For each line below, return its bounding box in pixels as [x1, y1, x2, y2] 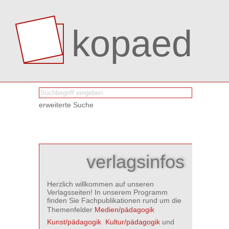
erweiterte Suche [39, 101, 94, 109]
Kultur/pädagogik [105, 218, 160, 226]
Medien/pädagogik [95, 205, 154, 214]
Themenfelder [47, 205, 95, 214]
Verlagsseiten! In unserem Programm [47, 188, 168, 196]
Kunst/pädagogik [47, 218, 101, 226]
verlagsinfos [86, 151, 185, 172]
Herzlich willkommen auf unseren [47, 180, 154, 188]
